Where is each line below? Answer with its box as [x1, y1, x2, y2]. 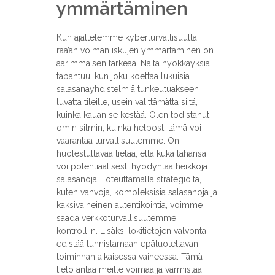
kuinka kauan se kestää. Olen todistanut [56, 109, 209, 120]
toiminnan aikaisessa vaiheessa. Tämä [56, 251, 203, 261]
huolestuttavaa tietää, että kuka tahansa [56, 148, 206, 158]
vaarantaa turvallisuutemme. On [56, 135, 179, 145]
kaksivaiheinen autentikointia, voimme [56, 199, 203, 210]
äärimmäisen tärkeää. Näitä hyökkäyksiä [56, 58, 210, 68]
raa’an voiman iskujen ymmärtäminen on [56, 45, 214, 55]
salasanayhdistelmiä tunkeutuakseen [56, 83, 199, 94]
